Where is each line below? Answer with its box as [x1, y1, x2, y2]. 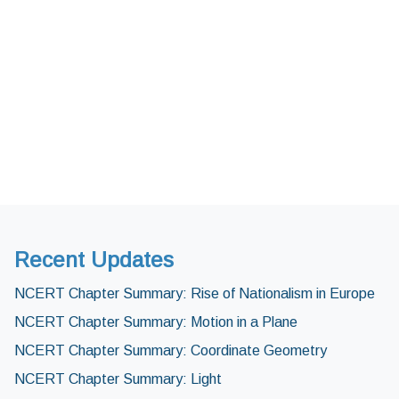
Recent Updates [14, 248, 174, 273]
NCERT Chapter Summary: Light [14, 371, 222, 387]
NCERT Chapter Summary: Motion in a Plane [14, 314, 297, 330]
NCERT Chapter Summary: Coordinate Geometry [14, 343, 327, 359]
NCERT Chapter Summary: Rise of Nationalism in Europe [14, 286, 375, 302]
